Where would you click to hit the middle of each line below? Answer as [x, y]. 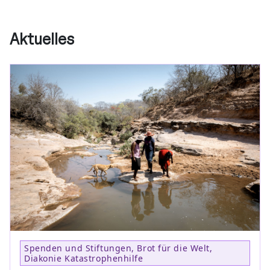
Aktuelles [42, 39]
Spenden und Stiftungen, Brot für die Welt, [118, 248]
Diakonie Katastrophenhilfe [84, 259]
